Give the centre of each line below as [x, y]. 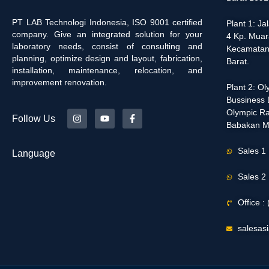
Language [34, 154]
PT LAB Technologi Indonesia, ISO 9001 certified [107, 22]
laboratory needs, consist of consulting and [107, 46]
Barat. [238, 62]
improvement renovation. [59, 82]
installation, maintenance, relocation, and [107, 70]
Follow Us [34, 118]
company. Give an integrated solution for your [107, 34]
